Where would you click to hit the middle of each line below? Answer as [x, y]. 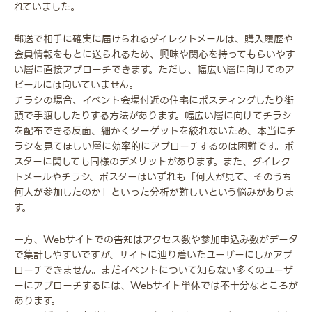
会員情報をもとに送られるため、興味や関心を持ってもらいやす [155, 55]
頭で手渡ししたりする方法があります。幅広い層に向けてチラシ [153, 116]
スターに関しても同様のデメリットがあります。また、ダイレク [152, 162]
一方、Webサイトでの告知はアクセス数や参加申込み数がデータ [156, 240]
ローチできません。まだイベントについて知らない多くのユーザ [154, 271]
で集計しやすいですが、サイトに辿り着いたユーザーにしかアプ [153, 255]
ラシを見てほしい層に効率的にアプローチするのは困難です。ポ [154, 147]
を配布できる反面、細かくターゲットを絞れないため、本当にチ [155, 131]
